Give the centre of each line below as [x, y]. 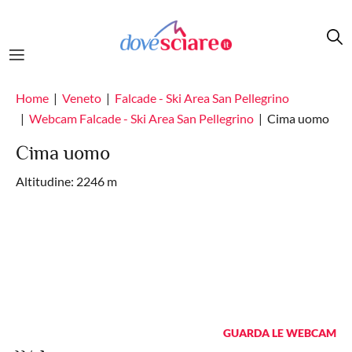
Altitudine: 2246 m [66, 181]
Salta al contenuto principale [82, 9]
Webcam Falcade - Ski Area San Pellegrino [141, 118]
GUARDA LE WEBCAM [280, 333]
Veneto [82, 98]
